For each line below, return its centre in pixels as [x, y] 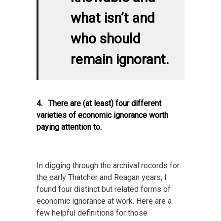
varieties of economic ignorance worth [102, 115]
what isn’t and [113, 18]
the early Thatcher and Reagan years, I [102, 178]
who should [106, 39]
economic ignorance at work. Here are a [104, 201]
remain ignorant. [120, 60]
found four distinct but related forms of [104, 189]
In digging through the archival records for [108, 166]
